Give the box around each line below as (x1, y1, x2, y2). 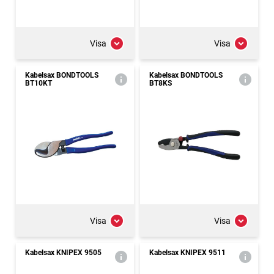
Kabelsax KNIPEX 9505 (25, 248, 102, 257)
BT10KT (25, 79, 52, 87)
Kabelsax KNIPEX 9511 (149, 248, 226, 257)
